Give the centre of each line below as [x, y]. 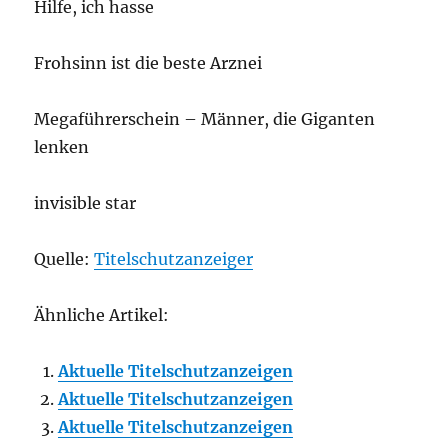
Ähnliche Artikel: [102, 315]
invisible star [85, 203]
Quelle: [64, 259]
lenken [62, 147]
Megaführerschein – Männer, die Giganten [205, 119]
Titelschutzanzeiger [174, 259]
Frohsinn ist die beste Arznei [148, 63]
